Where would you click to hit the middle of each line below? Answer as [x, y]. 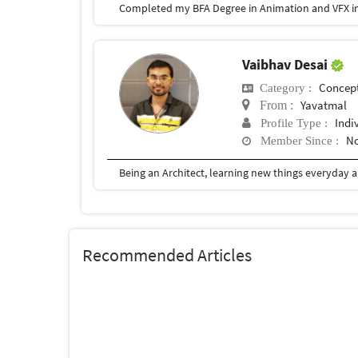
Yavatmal [324, 105]
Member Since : [295, 140]
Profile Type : [290, 122]
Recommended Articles [167, 255]
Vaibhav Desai [287, 64]
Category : [283, 87]
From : [272, 104]
